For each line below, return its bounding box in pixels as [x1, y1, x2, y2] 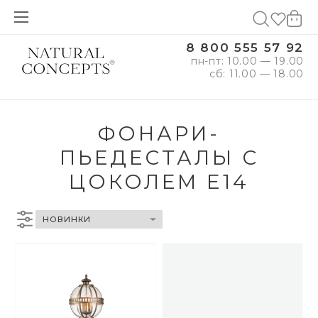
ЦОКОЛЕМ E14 [69, 170, 249, 194]
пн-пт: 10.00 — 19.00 [191, 55, 304, 67]
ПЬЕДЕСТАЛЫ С [59, 146, 259, 170]
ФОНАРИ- [98, 121, 220, 146]
